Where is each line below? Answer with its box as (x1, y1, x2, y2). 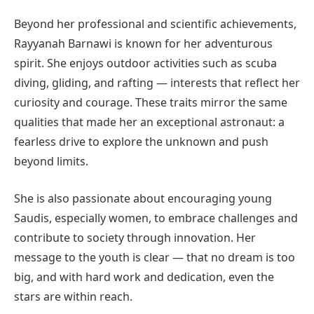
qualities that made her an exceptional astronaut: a (14, 114, 285, 130)
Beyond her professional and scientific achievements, (14, 15, 296, 32)
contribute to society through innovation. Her (14, 229, 256, 245)
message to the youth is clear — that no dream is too (14, 249, 295, 265)
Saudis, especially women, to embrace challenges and (14, 210, 298, 226)
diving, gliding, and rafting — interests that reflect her (14, 74, 300, 90)
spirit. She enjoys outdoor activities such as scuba (14, 55, 277, 71)
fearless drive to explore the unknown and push (14, 133, 268, 149)
